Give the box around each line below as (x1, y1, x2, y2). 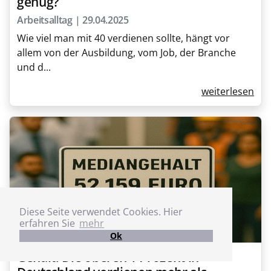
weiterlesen (201, 85, 254, 98)
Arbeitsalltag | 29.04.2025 (17, 13, 129, 27)
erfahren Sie (19, 216, 77, 230)
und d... (17, 60, 51, 74)
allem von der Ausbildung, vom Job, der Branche (17, 46, 236, 59)
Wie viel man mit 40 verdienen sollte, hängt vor (17, 31, 230, 45)
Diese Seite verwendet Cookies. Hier (19, 204, 183, 218)
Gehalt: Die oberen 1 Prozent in (17, 249, 200, 266)
